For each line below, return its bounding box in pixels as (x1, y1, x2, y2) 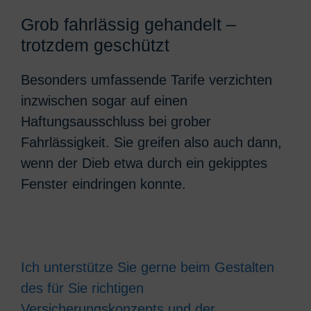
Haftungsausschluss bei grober (21, 113, 211, 129)
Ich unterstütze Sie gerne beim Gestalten (21, 259, 274, 275)
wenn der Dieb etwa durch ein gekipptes (21, 155, 267, 171)
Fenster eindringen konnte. (21, 176, 186, 192)
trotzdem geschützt (21, 35, 169, 55)
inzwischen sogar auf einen (21, 92, 187, 108)
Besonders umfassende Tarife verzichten (21, 72, 272, 87)
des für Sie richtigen (21, 280, 144, 296)
